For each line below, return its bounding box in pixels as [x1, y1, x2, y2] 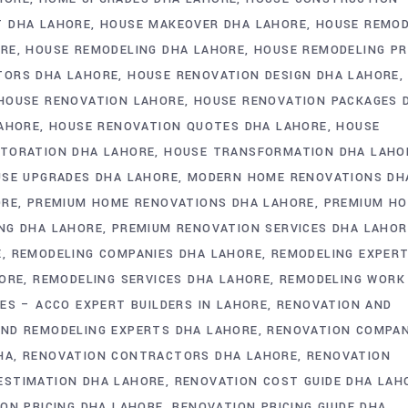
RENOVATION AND [277, 296, 393, 313]
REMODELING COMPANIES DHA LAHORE [11, 245, 263, 262]
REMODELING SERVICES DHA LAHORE [33, 270, 271, 288]
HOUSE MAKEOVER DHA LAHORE [100, 15, 308, 33]
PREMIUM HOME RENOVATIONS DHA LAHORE [26, 194, 315, 211]
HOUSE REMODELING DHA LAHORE [25, 41, 246, 58]
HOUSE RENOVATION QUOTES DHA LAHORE [49, 117, 328, 135]
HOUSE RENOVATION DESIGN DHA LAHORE [127, 66, 400, 84]
